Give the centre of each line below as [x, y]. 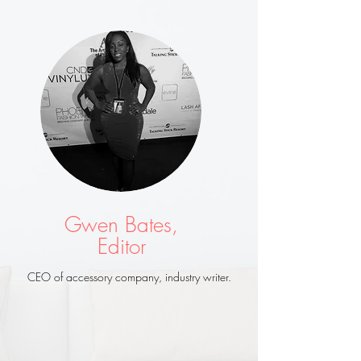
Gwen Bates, [121, 225]
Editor [121, 247]
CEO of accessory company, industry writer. [129, 277]
